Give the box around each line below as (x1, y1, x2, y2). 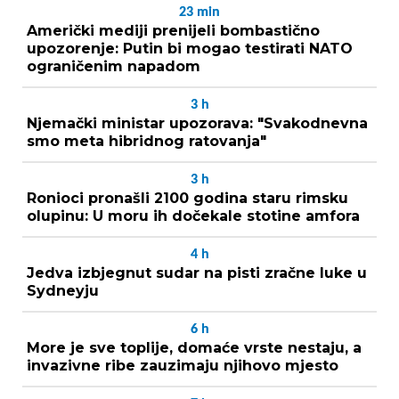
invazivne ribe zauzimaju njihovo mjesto (27, 356, 338, 374)
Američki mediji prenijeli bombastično (27, 21, 320, 39)
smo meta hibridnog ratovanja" (27, 132, 266, 150)
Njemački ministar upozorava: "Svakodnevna (27, 114, 368, 132)
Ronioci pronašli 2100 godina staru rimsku (27, 189, 348, 207)
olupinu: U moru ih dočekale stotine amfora (27, 207, 360, 224)
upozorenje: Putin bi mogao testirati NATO (27, 39, 353, 57)
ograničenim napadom (27, 57, 200, 75)
